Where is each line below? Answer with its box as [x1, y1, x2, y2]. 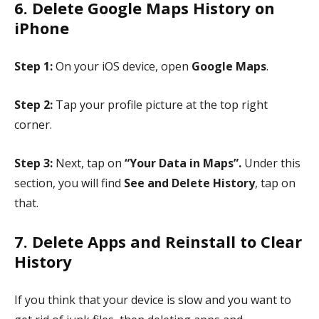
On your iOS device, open [53, 58, 192, 75]
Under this [241, 155, 300, 172]
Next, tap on [53, 155, 125, 172]
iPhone [14, 17, 69, 39]
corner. [14, 117, 55, 133]
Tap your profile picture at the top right [53, 97, 268, 113]
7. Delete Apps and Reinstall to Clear [14, 231, 302, 253]
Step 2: [14, 97, 53, 113]
